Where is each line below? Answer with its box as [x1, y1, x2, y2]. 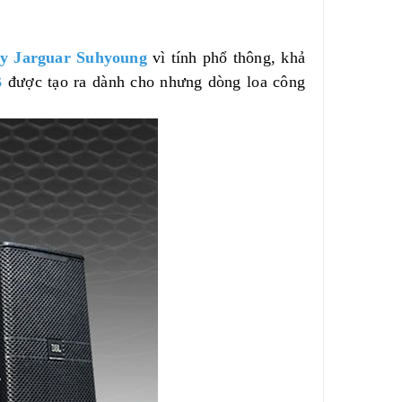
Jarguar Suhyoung [13, 48, 147, 66]
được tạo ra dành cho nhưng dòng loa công [7, 73, 305, 91]
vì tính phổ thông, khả [146, 48, 306, 66]
